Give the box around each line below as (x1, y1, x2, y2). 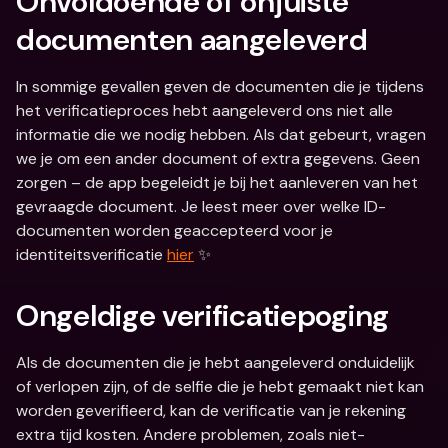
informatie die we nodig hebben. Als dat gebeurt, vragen (16, 124, 426, 145)
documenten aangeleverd (16, 20, 368, 59)
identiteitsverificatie (16, 244, 167, 265)
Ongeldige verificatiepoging (16, 296, 389, 335)
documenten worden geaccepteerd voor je (16, 220, 333, 241)
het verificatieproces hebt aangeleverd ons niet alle (16, 100, 393, 121)
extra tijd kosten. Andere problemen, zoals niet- (16, 424, 365, 445)
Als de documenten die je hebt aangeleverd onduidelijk (16, 352, 415, 373)
